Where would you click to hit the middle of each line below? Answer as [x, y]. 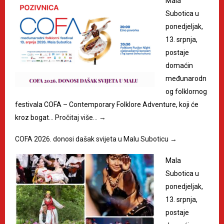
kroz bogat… [35, 118]
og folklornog [186, 92]
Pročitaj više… [77, 118]
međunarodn [186, 79]
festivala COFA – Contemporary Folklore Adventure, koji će [107, 105]
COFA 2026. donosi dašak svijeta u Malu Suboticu [92, 139]
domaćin [179, 66]
